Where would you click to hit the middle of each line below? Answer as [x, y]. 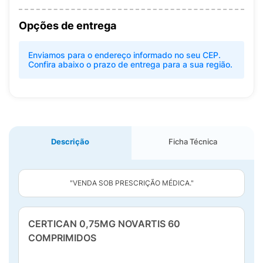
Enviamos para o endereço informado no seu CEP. [124, 55]
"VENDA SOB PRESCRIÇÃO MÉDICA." [131, 183]
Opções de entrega [68, 26]
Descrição [70, 141]
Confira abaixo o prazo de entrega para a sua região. [130, 64]
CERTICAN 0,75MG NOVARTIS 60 [104, 224]
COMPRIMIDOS [62, 238]
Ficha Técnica [193, 141]
